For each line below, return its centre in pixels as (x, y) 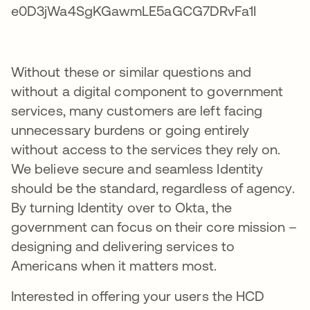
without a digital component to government (147, 91)
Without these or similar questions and (131, 72)
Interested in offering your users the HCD (138, 296)
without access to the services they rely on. (146, 149)
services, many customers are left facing (137, 110)
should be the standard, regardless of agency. (153, 188)
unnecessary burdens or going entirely (130, 130)
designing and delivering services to (123, 246)
